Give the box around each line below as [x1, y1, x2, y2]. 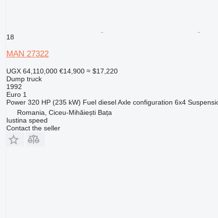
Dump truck [6, 75, 42, 83]
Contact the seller [6, 124, 60, 132]
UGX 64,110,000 [6, 67, 57, 75]
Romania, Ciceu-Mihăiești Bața [17, 109, 112, 117]
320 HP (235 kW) [27, 98, 81, 107]
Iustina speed [6, 116, 48, 125]
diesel [98, 98, 116, 107]
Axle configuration [117, 98, 173, 107]
